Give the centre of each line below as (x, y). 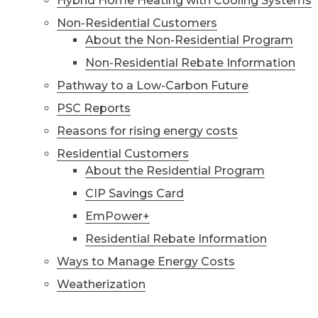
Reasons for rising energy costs (147, 131)
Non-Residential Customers (137, 23)
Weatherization (101, 284)
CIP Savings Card (135, 193)
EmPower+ (117, 216)
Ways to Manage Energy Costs (146, 262)
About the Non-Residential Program (189, 40)
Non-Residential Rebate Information (190, 63)
